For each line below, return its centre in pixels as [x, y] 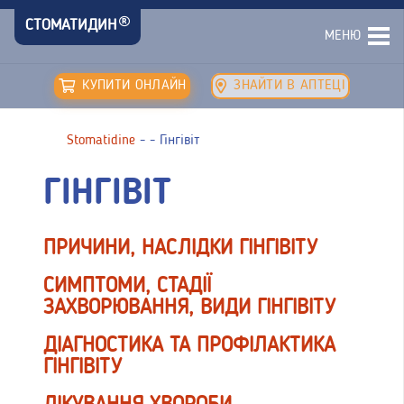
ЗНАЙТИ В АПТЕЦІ [289, 85]
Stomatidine [101, 141]
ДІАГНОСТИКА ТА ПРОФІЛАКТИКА [189, 346]
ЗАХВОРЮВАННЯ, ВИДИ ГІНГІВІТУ [189, 308]
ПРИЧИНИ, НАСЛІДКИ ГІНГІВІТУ [180, 249]
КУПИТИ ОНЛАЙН [134, 85]
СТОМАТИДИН [70, 25]
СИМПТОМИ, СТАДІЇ [127, 287]
